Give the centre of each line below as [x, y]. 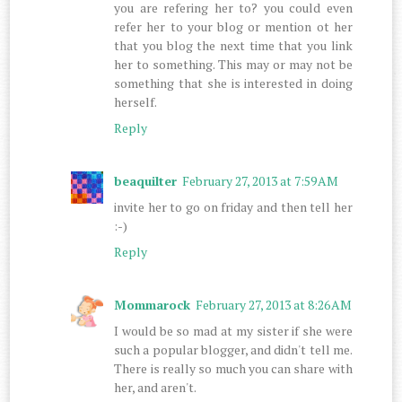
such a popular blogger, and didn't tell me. [233, 349]
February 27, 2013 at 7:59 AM [261, 180]
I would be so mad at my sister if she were [233, 330]
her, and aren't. [156, 387]
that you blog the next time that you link [233, 45]
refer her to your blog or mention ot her [233, 26]
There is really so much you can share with [233, 368]
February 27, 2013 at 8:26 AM [274, 304]
